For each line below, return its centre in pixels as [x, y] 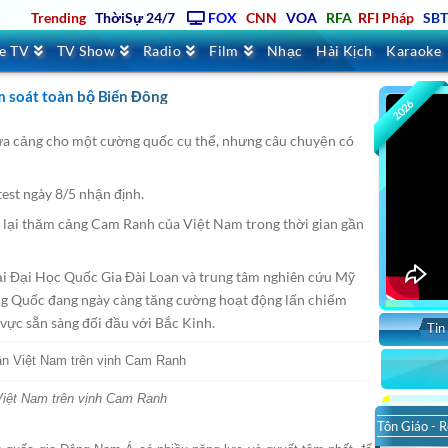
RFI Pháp [385, 17]
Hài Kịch [344, 50]
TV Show [86, 50]
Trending [58, 17]
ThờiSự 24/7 [134, 17]
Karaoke [414, 50]
